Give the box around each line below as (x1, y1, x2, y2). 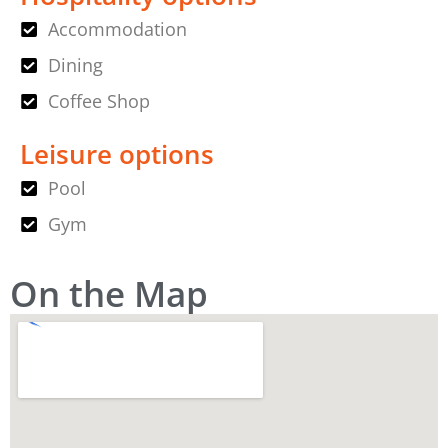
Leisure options (20, 136, 214, 173)
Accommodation (47, 17, 187, 42)
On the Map (10, 269, 208, 318)
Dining (47, 53, 103, 78)
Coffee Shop (47, 89, 150, 114)
